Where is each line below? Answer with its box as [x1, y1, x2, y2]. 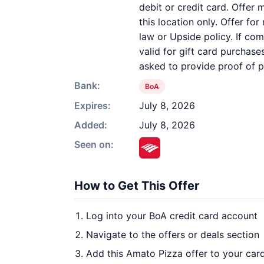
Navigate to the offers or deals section [86, 229, 259, 240]
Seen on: [74, 138, 114, 150]
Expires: [74, 100, 111, 111]
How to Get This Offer [74, 179, 199, 193]
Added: [74, 119, 107, 131]
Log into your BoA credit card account [86, 210, 258, 222]
